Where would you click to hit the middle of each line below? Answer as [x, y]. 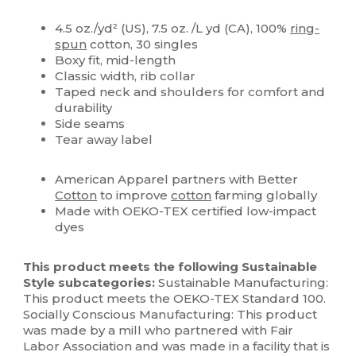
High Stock [51, 14]
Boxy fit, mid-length [116, 60]
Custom [105, 14]
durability [84, 108]
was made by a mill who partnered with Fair [159, 331]
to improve [134, 195]
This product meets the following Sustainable [170, 267]
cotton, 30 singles [143, 44]
